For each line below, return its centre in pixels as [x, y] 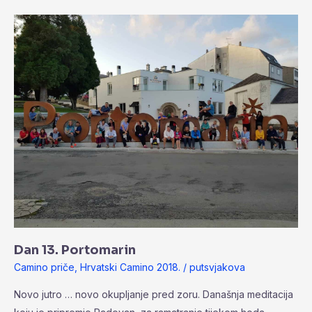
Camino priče [44, 267]
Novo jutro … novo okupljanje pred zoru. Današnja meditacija [154, 295]
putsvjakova [217, 267]
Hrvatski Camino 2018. [130, 267]
